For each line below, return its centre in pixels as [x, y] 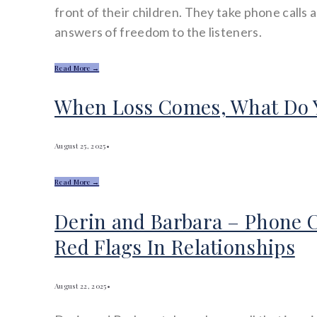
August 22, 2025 [81, 286]
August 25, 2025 [80, 146]
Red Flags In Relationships [175, 246]
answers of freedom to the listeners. [158, 31]
